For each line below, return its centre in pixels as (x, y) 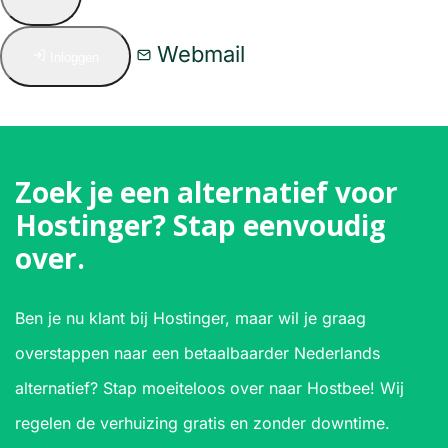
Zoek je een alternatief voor (206, 192)
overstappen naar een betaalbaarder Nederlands (197, 353)
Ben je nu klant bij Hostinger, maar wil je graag (190, 318)
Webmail (198, 54)
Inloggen (74, 57)
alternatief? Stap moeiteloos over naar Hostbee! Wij (209, 388)
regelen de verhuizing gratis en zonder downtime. (202, 423)
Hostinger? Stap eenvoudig (200, 225)
